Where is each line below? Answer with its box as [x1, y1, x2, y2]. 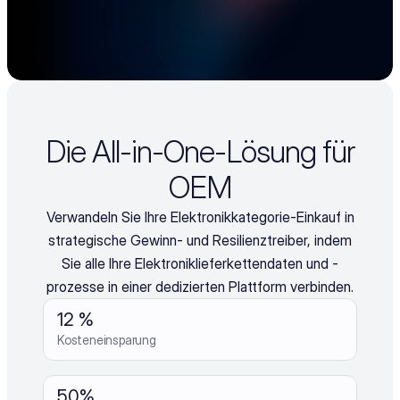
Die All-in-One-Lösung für [46, 133, 354, 170]
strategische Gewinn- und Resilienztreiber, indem [48, 231, 352, 249]
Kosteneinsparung [57, 332, 156, 347]
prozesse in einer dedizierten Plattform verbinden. [46, 278, 354, 296]
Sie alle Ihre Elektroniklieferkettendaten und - [62, 254, 338, 272]
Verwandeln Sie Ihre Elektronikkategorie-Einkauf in [46, 208, 354, 226]
